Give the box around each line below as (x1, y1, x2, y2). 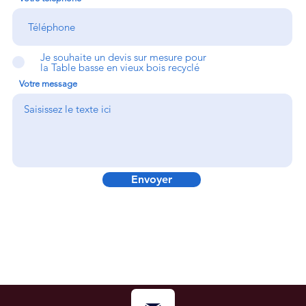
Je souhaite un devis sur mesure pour (40, 51, 206, 64)
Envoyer (131, 173, 172, 186)
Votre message (19, 79, 77, 89)
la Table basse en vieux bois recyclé (40, 61, 199, 74)
